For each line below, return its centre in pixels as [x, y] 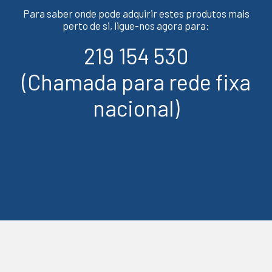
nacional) [136, 108]
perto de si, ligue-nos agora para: [136, 26]
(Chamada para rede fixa [136, 82]
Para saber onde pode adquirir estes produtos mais [136, 14]
